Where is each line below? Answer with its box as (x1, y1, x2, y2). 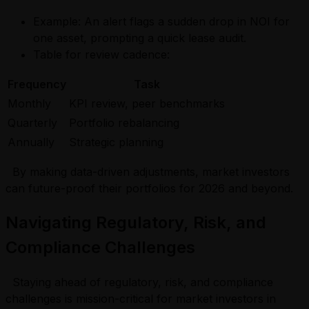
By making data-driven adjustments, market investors (6, 164, 290, 179)
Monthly (8, 96, 51, 110)
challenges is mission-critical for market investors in (6, 291, 276, 306)
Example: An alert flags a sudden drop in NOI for (33, 14, 290, 28)
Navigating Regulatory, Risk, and (6, 212, 266, 232)
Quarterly (8, 115, 57, 130)
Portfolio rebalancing (69, 115, 179, 130)
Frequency (8, 77, 66, 91)
